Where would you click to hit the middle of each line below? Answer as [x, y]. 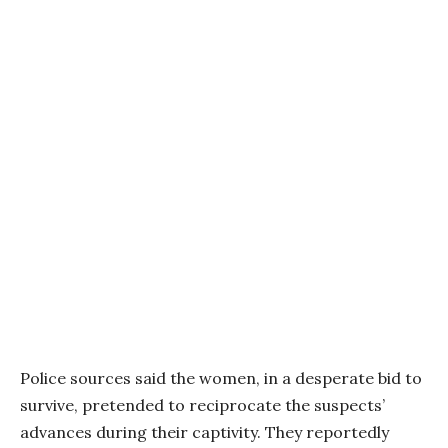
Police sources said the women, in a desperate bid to [221, 378]
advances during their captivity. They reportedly [204, 432]
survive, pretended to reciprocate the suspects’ [202, 405]
